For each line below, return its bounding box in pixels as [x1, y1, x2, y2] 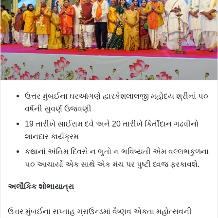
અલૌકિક [8, 182, 38, 191]
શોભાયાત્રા [38, 182, 74, 191]
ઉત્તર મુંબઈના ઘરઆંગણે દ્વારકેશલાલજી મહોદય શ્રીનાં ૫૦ [25, 92, 208, 101]
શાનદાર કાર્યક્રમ [25, 132, 79, 141]
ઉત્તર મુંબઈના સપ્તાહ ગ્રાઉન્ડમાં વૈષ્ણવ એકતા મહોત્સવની [8, 207, 192, 216]
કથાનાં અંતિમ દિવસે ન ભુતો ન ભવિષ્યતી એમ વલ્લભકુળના [25, 147, 209, 156]
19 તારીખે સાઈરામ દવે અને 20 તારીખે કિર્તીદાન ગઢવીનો [25, 120, 199, 128]
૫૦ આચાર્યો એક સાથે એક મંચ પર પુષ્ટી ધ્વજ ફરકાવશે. [25, 160, 200, 169]
